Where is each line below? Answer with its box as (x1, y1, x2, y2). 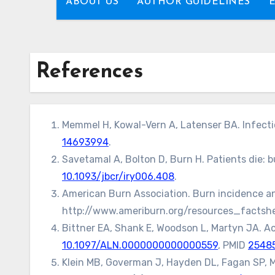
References (36, 61, 143, 83)
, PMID (218, 239, 248, 251)
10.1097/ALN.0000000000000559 (62, 239, 218, 251)
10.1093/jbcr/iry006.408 (62, 171, 174, 182)
